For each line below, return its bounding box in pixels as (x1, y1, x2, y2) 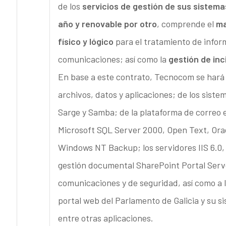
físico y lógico (58, 36, 114, 47)
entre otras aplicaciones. (58, 212, 153, 224)
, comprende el (156, 18, 216, 30)
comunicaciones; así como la (58, 53, 168, 65)
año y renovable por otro (58, 18, 157, 30)
